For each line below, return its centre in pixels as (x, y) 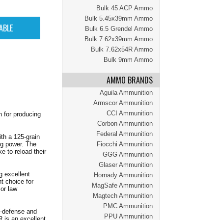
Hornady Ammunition (123, 175)
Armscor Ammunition (123, 103)
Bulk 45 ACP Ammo (124, 8)
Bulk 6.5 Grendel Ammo (119, 29)
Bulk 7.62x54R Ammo (122, 49)
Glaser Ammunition (126, 165)
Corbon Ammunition (125, 124)
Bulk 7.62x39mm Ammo (119, 39)
